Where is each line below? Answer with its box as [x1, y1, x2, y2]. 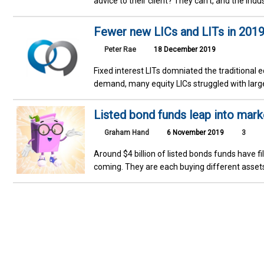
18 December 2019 [152, 45, 216, 54]
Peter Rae [104, 45, 137, 54]
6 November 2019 [165, 128, 225, 137]
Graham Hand [104, 128, 150, 137]
